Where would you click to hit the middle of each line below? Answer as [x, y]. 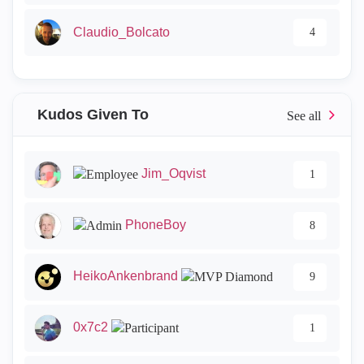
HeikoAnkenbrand [126, 276]
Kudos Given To [93, 115]
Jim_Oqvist [173, 173]
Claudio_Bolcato [121, 32]
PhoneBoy [156, 225]
